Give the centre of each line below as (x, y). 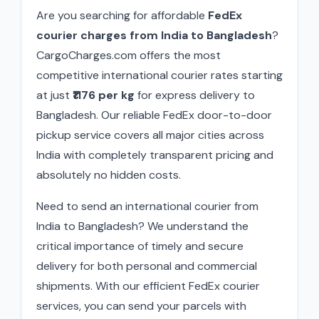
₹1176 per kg (104, 95)
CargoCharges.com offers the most (129, 55)
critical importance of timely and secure (140, 246)
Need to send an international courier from (147, 206)
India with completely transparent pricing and (155, 155)
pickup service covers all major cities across (150, 135)
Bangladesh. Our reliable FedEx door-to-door (154, 115)
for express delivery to (195, 95)
